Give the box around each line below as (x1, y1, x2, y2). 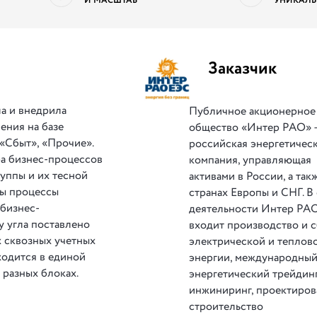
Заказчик (208, 57, 277, 81)
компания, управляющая (189, 152, 312, 168)
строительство (189, 299, 264, 315)
